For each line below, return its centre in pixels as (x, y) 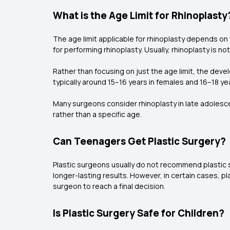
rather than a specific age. (97, 114)
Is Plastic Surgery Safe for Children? (139, 213)
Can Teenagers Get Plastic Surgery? (139, 141)
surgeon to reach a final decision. (110, 186)
